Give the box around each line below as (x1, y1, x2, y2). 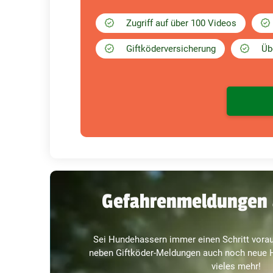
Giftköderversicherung (126, 43, 216, 54)
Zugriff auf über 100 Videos (126, 17, 236, 29)
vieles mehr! (211, 260, 261, 272)
